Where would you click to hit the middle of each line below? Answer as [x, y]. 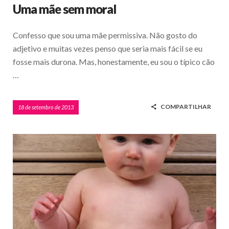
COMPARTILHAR [186, 106]
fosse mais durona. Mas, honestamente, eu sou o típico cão [114, 61]
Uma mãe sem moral [64, 9]
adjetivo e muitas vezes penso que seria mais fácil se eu [108, 48]
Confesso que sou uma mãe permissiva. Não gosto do [105, 35]
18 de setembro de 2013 [46, 107]
